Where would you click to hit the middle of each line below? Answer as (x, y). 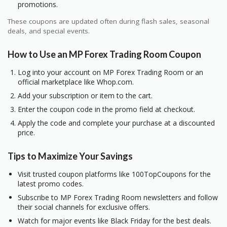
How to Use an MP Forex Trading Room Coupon (104, 54)
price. (26, 133)
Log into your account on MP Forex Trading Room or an (110, 72)
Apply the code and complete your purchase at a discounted (116, 123)
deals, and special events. (49, 31)
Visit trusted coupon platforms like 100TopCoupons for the (114, 174)
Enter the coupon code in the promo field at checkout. (106, 109)
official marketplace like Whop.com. (76, 82)
